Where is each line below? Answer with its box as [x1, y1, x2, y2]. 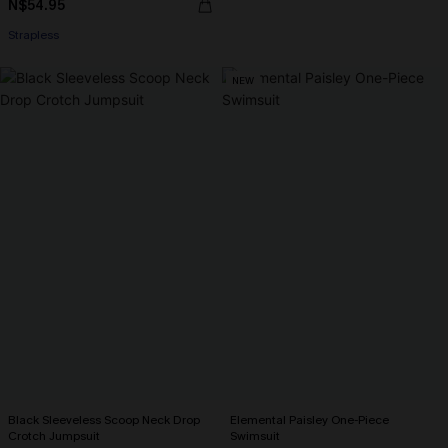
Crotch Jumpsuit [8, 428, 100, 444]
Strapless [8, 27, 59, 43]
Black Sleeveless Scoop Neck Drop [8, 412, 200, 428]
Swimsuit [230, 428, 280, 444]
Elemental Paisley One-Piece [230, 412, 389, 428]
